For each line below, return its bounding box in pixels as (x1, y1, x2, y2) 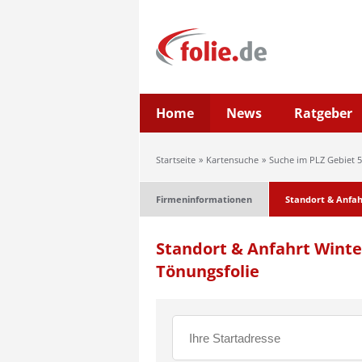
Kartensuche (206, 154, 259, 166)
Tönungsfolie (156, 260, 259, 282)
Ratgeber (294, 104, 352, 122)
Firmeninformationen (156, 193, 252, 205)
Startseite (156, 154, 196, 166)
